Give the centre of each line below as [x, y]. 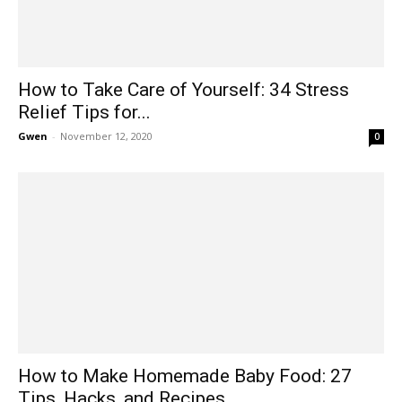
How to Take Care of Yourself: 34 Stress [184, 90]
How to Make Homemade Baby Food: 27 [185, 376]
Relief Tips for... [84, 113]
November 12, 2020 [106, 136]
